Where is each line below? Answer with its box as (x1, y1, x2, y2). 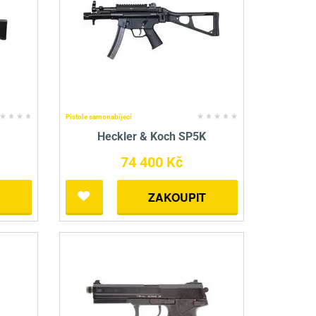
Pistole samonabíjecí (65, 113, 132, 121)
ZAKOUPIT (148, 189, 207, 206)
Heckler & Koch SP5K (97, 130, 206, 144)
